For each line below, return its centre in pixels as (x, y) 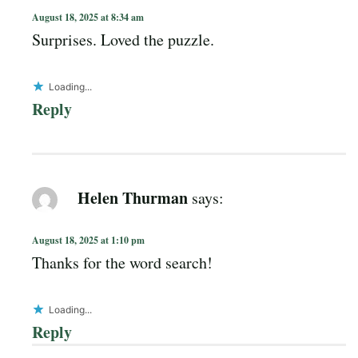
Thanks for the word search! (122, 262)
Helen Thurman (133, 197)
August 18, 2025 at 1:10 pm (88, 240)
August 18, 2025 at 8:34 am (88, 17)
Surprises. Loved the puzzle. (123, 39)
